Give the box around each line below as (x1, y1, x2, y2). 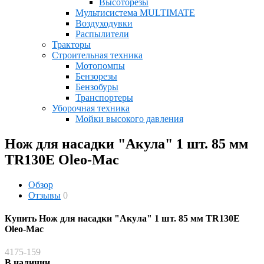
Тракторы (52, 39, 91, 49)
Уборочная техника (52, 103, 130, 113)
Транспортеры (75, 92, 133, 103)
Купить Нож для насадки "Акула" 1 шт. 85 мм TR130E (5, 213, 240, 223)
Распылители (75, 28, 129, 39)
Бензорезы (75, 71, 117, 81)
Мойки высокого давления (75, 113, 183, 124)
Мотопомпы (75, 60, 125, 71)
